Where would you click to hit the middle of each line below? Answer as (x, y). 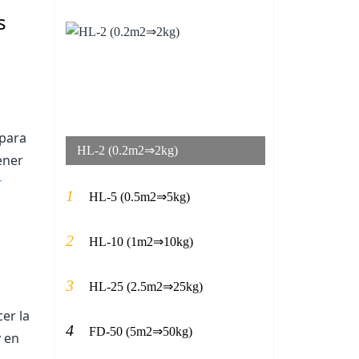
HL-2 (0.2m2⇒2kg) (127, 150)
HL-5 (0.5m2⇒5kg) (139, 196)
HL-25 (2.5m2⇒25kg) (146, 286)
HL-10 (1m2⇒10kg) (141, 241)
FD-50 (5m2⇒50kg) (141, 331)
